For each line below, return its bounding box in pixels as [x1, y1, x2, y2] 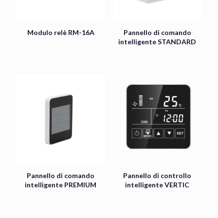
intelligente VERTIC [125, 180, 190, 189]
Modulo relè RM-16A [27, 28, 94, 37]
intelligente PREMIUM [25, 180, 97, 189]
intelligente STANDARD [118, 37, 197, 46]
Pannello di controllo [123, 171, 192, 180]
